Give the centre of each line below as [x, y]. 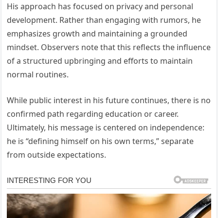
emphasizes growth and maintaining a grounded [97, 33]
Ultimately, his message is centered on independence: [106, 127]
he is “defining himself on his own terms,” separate [100, 141]
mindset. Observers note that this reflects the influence [109, 47]
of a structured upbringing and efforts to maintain [100, 61]
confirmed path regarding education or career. [93, 114]
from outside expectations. [57, 154]
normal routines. [38, 74]
